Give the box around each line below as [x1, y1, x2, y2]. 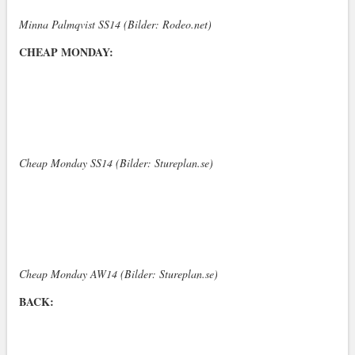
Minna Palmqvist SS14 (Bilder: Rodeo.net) [18, 17, 212, 32]
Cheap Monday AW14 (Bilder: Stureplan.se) [18, 266, 218, 281]
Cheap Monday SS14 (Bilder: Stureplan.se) [18, 155, 213, 170]
